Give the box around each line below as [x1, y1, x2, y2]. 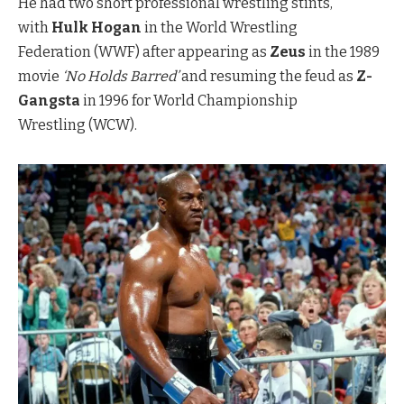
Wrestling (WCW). [18, 116, 137, 134]
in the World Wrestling [142, 19, 298, 37]
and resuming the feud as [179, 68, 356, 86]
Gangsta [18, 92, 80, 110]
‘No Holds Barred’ [62, 68, 179, 86]
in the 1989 [306, 43, 380, 61]
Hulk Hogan [51, 19, 142, 37]
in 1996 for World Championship [80, 92, 298, 110]
